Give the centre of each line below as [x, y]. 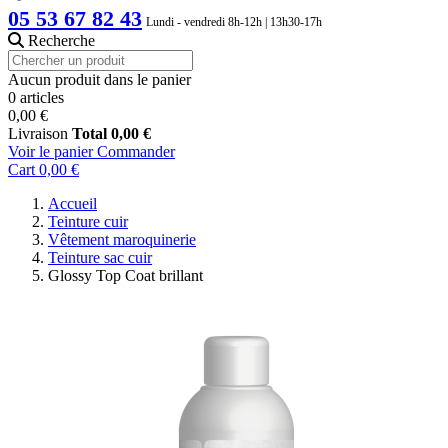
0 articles [36, 97]
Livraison [38, 133]
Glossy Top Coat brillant [125, 275]
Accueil [72, 203]
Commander [136, 151]
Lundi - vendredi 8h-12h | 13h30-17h [234, 21]
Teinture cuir [88, 221]
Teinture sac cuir [100, 257]
